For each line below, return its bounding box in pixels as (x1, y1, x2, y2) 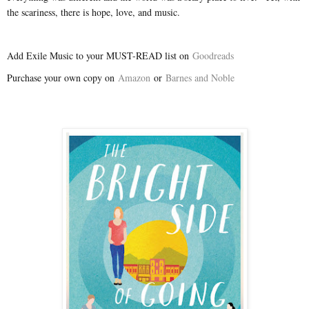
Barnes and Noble (166, 70, 235, 84)
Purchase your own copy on (7, 70, 118, 84)
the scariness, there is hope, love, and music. (7, 5, 187, 19)
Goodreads (192, 48, 234, 62)
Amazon (118, 70, 150, 84)
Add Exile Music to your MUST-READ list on (7, 48, 192, 62)
